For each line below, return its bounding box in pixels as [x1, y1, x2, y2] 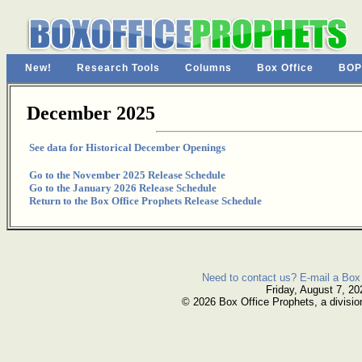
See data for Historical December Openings [29, 141, 225, 154]
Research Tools [77, 62, 160, 74]
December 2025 [27, 103, 155, 124]
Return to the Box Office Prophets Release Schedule [29, 195, 262, 207]
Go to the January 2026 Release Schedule [29, 182, 217, 194]
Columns [185, 62, 232, 74]
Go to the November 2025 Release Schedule [29, 169, 225, 181]
